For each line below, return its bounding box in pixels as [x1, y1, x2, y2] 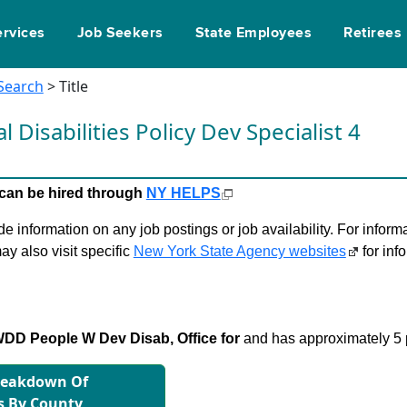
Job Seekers [76, 26, 164, 41]
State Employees [194, 26, 313, 41]
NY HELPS [145, 185, 221, 201]
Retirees [343, 26, 402, 41]
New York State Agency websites [133, 243, 346, 259]
